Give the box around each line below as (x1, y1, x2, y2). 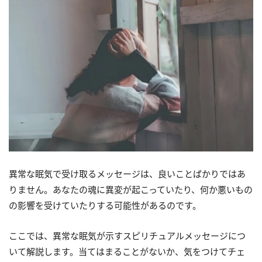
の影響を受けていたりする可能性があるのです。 (9, 199, 201, 211)
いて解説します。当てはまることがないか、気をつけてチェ (9, 245, 245, 257)
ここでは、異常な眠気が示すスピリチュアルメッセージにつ (9, 229, 246, 242)
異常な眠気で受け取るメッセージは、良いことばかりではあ (9, 167, 246, 180)
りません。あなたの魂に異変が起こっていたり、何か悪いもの (9, 183, 253, 195)
